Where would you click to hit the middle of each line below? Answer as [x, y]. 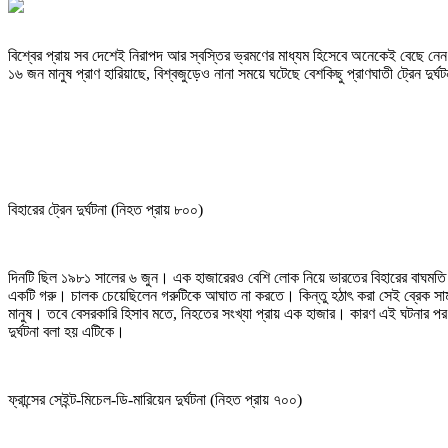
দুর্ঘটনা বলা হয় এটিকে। [66, 331]
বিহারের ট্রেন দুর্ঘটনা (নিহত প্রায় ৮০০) [105, 209]
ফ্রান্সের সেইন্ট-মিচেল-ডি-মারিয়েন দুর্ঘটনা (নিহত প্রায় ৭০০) [155, 399]
